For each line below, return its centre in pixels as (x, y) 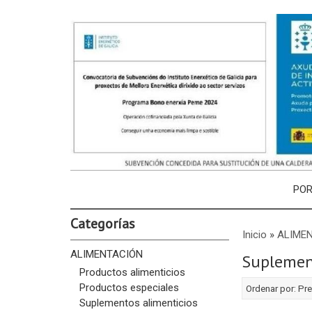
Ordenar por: (272, 288)
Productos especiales (129, 287)
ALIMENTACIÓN (106, 254)
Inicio (254, 234)
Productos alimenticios (132, 272)
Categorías (102, 223)
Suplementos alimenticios (138, 303)
